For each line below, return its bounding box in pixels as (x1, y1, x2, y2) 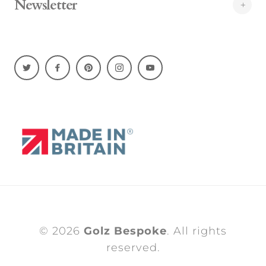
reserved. (106, 241, 160, 255)
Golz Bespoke (84, 224, 167, 238)
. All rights (167, 224, 227, 238)
